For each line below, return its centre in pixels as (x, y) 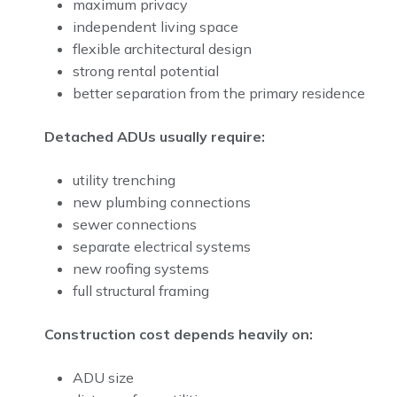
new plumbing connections (162, 202)
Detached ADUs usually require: (155, 136)
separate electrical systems (162, 246)
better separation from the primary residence (219, 93)
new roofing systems (141, 269)
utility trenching (124, 180)
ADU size (103, 378)
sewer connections (135, 224)
